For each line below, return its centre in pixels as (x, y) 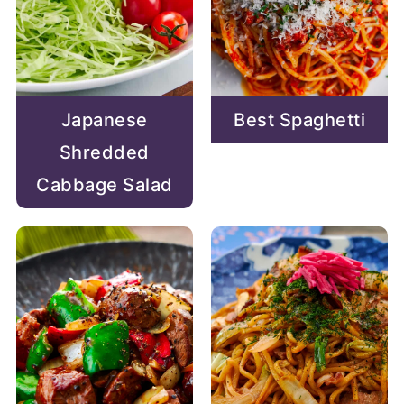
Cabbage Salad (105, 184)
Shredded (104, 152)
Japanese (104, 119)
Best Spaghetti (300, 119)
